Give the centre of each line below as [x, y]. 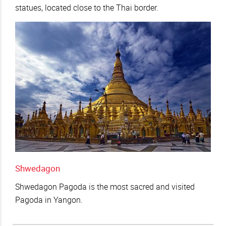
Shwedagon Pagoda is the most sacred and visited [105, 186]
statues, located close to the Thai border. [87, 7]
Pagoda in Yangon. [49, 200]
